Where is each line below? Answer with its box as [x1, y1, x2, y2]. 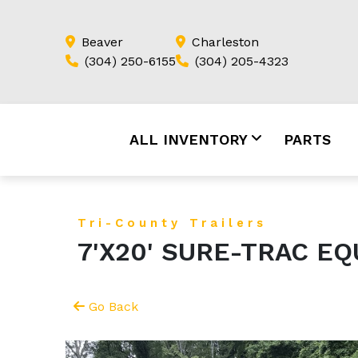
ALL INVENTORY [129, 131, 248, 148]
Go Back [89, 299, 138, 314]
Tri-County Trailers [78, 216, 267, 230]
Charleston [192, 34, 259, 50]
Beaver [82, 34, 123, 50]
